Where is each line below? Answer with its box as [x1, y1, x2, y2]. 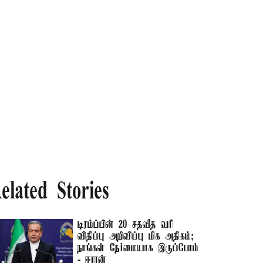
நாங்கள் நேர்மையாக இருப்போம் [77, 242, 199, 254]
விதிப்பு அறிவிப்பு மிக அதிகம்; [77, 231, 194, 242]
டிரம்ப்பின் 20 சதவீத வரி [77, 219, 174, 231]
